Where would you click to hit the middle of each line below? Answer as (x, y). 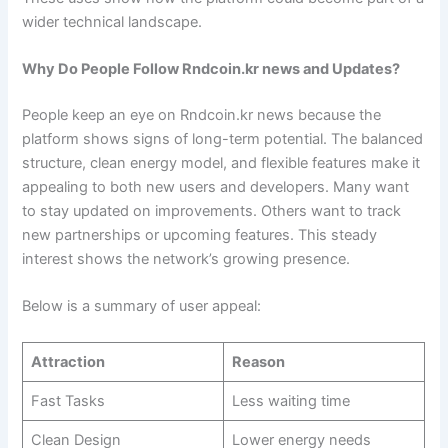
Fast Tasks (67, 400)
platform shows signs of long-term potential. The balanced (223, 138)
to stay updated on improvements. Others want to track (212, 210)
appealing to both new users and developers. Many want (216, 186)
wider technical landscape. (112, 21)
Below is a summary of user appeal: (142, 306)
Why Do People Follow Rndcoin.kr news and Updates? (211, 68)
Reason (258, 361)
